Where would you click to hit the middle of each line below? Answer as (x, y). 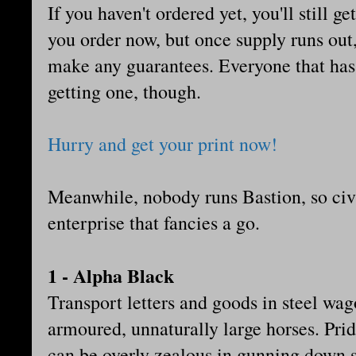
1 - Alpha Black (111, 276)
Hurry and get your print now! (166, 144)
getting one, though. (124, 92)
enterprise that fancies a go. (154, 223)
